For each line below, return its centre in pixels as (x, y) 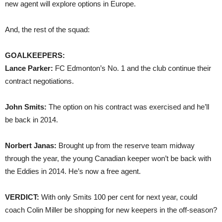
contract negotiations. (39, 81)
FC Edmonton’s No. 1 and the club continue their (132, 68)
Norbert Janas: (31, 145)
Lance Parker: (29, 68)
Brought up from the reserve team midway (126, 145)
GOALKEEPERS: (35, 55)
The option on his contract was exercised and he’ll (129, 107)
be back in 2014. (31, 120)
